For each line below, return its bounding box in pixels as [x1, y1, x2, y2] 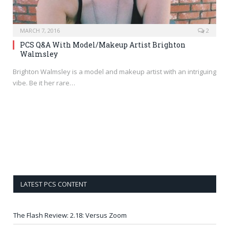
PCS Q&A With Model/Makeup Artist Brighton [20, 39, 186, 50]
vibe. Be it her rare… [13, 78, 75, 87]
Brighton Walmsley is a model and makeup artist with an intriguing [13, 66, 216, 76]
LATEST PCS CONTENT [20, 179, 87, 189]
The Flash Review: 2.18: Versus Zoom [13, 210, 127, 220]
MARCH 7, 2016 [20, 26, 60, 34]
